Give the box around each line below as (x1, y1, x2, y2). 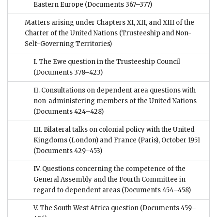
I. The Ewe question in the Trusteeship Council (33, 58, 180, 66)
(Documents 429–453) (33, 147, 102, 155)
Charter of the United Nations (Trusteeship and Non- (25, 29, 191, 38)
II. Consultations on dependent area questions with (33, 86, 196, 95)
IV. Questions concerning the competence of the (33, 165, 186, 173)
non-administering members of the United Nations (33, 97, 197, 106)
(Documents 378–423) (33, 68, 103, 77)
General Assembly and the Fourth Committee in (33, 175, 186, 184)
